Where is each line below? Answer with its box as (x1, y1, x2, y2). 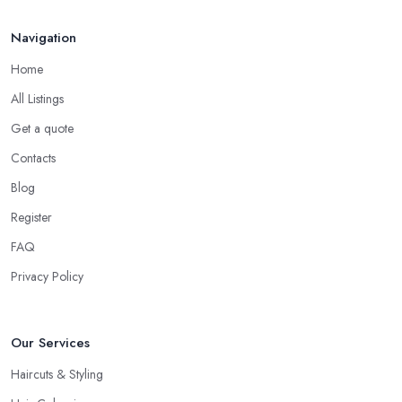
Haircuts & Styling (11, 365, 103, 384)
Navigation (11, 28, 76, 48)
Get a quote (11, 119, 74, 138)
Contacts (11, 149, 56, 168)
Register (11, 208, 52, 227)
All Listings (11, 90, 64, 109)
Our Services (11, 333, 90, 354)
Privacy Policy (11, 267, 83, 286)
